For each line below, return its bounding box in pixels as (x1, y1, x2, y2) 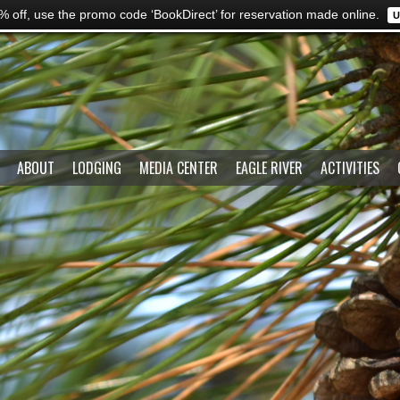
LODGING (71, 157, 121, 179)
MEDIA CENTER (138, 157, 218, 179)
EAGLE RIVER (235, 157, 303, 179)
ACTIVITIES (320, 157, 379, 179)
